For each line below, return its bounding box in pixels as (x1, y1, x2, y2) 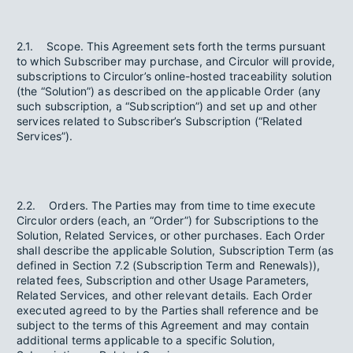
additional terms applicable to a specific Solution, (17, 333, 276, 347)
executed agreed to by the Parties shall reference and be (17, 303, 318, 317)
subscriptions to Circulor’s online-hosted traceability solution (17, 69, 332, 83)
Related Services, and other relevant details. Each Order (17, 288, 312, 302)
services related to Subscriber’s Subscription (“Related (17, 114, 303, 128)
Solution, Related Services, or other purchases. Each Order (17, 229, 325, 242)
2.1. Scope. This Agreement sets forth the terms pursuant (17, 39, 326, 53)
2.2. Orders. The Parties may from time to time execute (17, 199, 316, 212)
